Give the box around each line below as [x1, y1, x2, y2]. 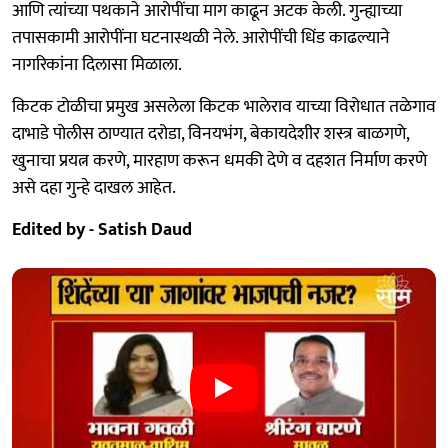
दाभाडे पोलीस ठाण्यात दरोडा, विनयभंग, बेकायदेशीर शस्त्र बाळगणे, [12, 119, 409, 150]
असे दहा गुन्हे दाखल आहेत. [12, 173, 176, 204]
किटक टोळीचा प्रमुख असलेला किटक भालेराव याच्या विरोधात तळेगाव [12, 92, 436, 123]
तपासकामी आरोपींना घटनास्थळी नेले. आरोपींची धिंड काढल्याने [12, 23, 390, 54]
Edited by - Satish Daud [12, 215, 192, 246]
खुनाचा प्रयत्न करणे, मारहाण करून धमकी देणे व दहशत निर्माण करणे [12, 146, 427, 177]
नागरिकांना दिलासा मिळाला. [12, 50, 182, 81]
